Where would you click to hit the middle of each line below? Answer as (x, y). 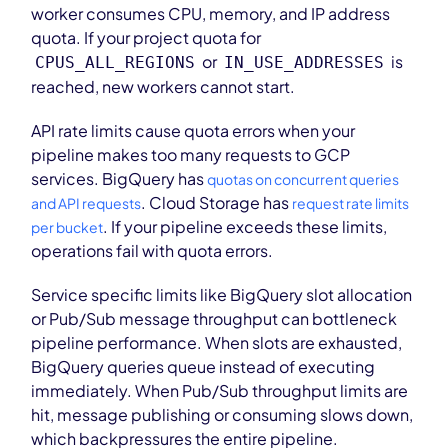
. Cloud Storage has (217, 202)
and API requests (86, 203)
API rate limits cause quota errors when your (193, 130)
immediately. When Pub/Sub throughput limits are (220, 390)
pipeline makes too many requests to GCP (191, 154)
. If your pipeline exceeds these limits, (245, 226)
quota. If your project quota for (146, 37)
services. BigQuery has (119, 178)
